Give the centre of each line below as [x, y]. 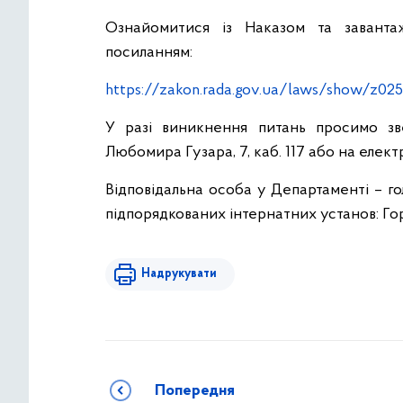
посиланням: [149, 53]
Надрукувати [179, 274]
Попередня [195, 391]
